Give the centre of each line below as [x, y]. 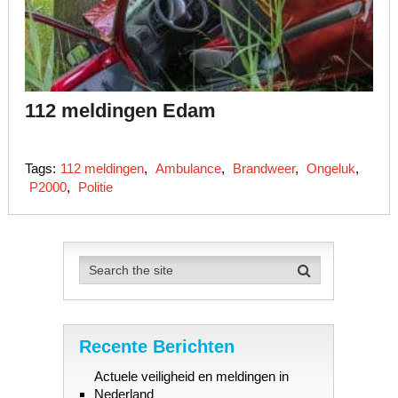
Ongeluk [330, 169]
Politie [95, 187]
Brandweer [263, 169]
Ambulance [188, 169]
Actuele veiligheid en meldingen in [191, 377]
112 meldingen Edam [120, 111]
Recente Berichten [156, 347]
